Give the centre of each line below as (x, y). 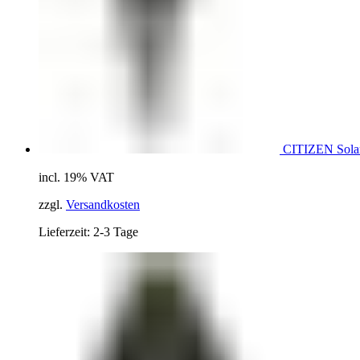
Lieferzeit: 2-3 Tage (88, 232)
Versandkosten (103, 205)
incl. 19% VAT (76, 178)
